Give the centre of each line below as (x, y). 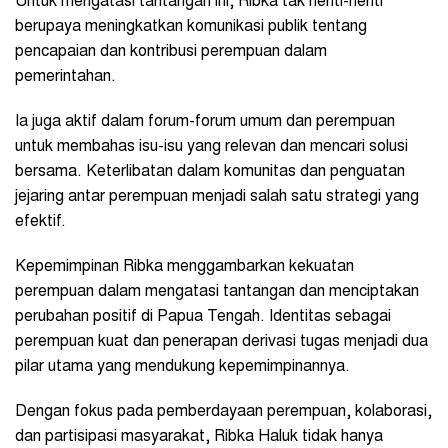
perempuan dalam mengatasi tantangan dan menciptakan (217, 292)
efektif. (40, 222)
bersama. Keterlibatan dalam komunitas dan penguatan (210, 172)
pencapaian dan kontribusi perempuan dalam (171, 52)
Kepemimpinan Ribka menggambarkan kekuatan (184, 267)
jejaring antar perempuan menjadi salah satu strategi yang (217, 197)
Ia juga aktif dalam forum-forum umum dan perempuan (205, 122)
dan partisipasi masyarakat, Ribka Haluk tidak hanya (199, 437)
